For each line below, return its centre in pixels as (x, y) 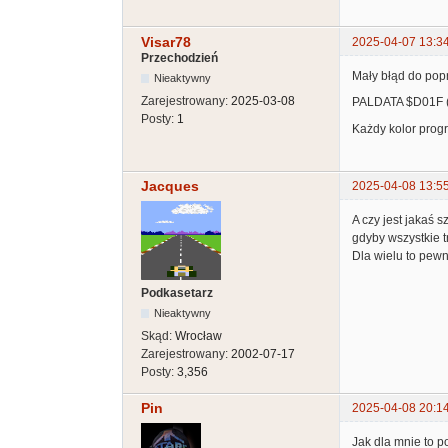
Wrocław (198, 335)
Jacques (170, 185)
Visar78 (166, 41)
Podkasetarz (177, 292)
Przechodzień (179, 57)
